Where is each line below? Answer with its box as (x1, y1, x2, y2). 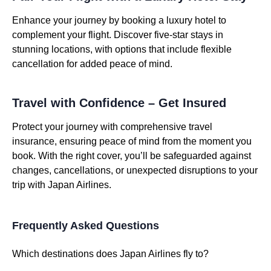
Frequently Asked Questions (12, 220, 159, 232)
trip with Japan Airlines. (12, 180, 111, 190)
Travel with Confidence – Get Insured (12, 96, 226, 109)
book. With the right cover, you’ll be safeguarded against (12, 151, 251, 161)
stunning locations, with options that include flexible (12, 44, 232, 54)
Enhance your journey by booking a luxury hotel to (12, 15, 226, 25)
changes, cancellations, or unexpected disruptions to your (12, 165, 258, 175)
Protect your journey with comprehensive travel (12, 122, 212, 132)
